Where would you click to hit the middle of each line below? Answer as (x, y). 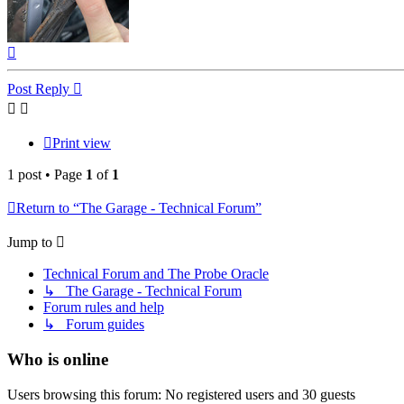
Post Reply (38, 89)
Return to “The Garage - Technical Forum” (139, 208)
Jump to (30, 243)
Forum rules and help (104, 308)
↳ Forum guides (94, 325)
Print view (82, 143)
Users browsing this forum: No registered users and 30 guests (181, 394)
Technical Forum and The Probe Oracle (156, 274)
